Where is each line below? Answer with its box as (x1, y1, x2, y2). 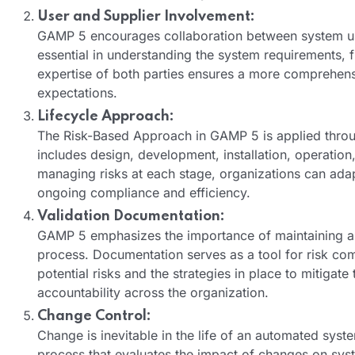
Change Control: (37, 308, 151, 323)
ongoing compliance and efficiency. (37, 184, 250, 200)
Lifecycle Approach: (37, 109, 174, 124)
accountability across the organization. (37, 284, 269, 300)
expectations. (37, 84, 117, 101)
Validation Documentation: (37, 208, 225, 223)
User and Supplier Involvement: (37, 9, 255, 24)
